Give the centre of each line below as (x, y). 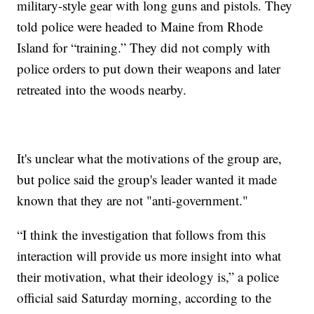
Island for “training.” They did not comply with (144, 48)
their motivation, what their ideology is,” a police (148, 277)
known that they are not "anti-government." (133, 200)
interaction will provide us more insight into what (149, 256)
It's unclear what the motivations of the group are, (150, 158)
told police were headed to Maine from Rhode (140, 27)
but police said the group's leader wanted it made (147, 179)
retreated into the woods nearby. (102, 90)
